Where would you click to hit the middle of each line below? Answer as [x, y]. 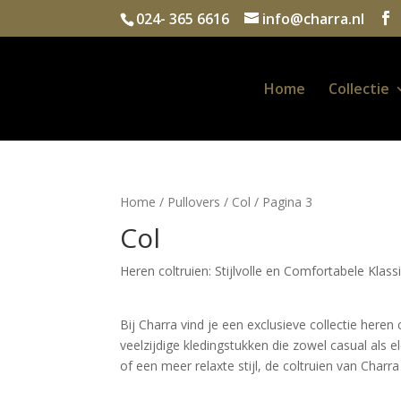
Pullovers [194, 202]
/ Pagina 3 [282, 202]
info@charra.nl [314, 19]
